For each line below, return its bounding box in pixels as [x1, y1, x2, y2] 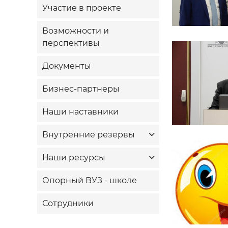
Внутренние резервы [42, 129, 135, 139]
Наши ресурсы [42, 152, 105, 162]
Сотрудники [42, 198, 94, 208]
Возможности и [42, 25, 109, 36]
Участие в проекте [42, 3, 121, 13]
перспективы [42, 38, 100, 48]
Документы [42, 61, 91, 71]
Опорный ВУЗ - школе [42, 175, 137, 185]
